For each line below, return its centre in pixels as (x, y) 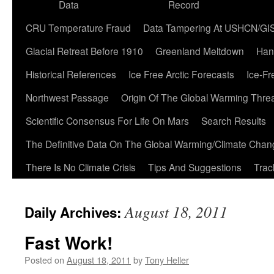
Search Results (234, 120)
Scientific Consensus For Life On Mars (107, 120)
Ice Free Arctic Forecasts (181, 74)
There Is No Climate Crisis (81, 167)
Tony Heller (167, 260)
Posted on (44, 260)
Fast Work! (68, 243)
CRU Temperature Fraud (78, 28)
